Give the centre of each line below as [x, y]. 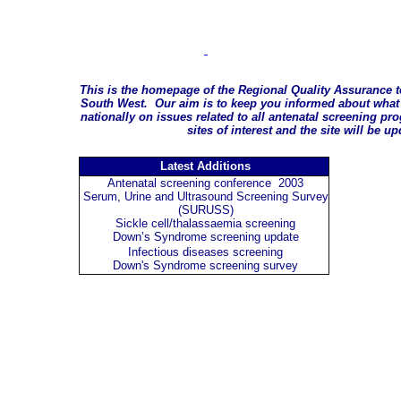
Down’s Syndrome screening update [205, 237]
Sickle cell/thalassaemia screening [205, 224]
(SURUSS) [205, 210]
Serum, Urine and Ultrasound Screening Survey [205, 197]
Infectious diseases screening [205, 252]
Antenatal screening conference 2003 [205, 183]
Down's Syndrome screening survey [205, 266]
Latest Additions [205, 166]
